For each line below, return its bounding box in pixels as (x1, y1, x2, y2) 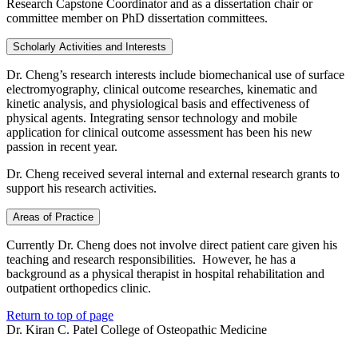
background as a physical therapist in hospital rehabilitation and (6, 267, 324, 281)
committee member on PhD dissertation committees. (6, 11, 268, 26)
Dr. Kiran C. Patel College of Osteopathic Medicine (6, 323, 267, 337)
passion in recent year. (6, 140, 117, 154)
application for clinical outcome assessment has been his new (6, 125, 312, 140)
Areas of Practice (13, 211, 93, 224)
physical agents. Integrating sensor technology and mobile (6, 111, 297, 125)
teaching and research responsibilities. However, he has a (6, 253, 296, 267)
